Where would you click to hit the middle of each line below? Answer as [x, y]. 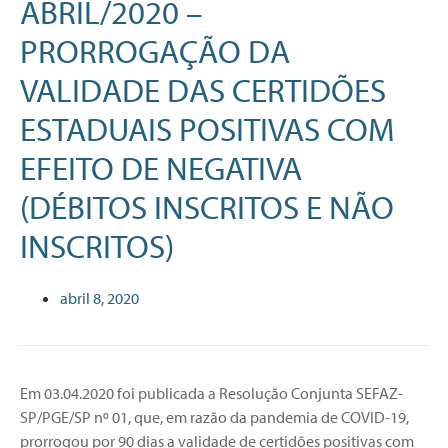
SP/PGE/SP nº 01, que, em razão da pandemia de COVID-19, [214, 416]
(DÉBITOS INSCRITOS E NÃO [207, 206]
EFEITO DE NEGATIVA [161, 167]
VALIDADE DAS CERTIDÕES [203, 89]
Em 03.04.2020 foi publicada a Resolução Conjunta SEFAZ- [211, 392]
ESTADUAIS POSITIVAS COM [207, 128]
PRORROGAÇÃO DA [155, 50]
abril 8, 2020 [99, 297]
